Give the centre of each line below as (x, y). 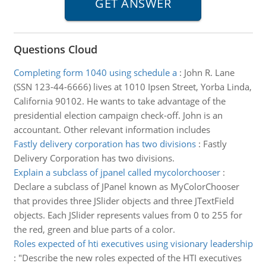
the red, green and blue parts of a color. (94, 229)
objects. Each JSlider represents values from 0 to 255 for (128, 215)
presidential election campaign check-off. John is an (118, 115)
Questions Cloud (55, 49)
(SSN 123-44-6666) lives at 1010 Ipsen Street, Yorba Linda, (132, 87)
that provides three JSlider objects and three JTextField (123, 201)
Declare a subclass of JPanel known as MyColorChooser (126, 186)
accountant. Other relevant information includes (112, 129)
